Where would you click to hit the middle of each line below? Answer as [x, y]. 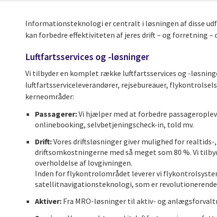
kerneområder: [50, 96]
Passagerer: [57, 114]
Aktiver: [49, 201]
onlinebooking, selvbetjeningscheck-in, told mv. [114, 124]
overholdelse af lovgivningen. [84, 163]
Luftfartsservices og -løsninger [87, 57]
